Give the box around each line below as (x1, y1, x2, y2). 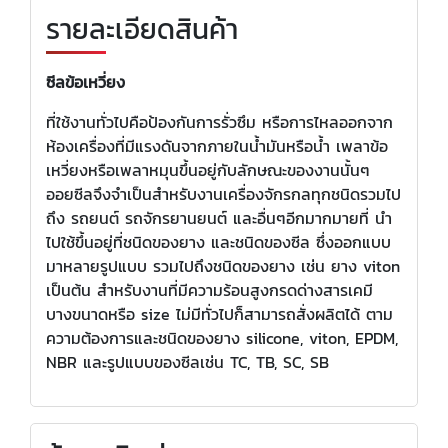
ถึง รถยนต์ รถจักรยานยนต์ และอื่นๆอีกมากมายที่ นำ (46, 205, 392, 230)
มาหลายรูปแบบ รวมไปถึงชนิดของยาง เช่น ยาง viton (46, 253, 400, 278)
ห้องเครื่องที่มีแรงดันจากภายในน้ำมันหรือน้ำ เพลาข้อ (46, 133, 388, 158)
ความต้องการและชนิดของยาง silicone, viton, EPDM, (46, 325, 398, 350)
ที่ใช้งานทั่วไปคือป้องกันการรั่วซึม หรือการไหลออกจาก (46, 109, 393, 134)
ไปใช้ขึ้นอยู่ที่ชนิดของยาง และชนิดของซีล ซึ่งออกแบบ (46, 229, 391, 254)
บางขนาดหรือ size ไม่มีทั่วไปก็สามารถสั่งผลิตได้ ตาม (46, 301, 393, 326)
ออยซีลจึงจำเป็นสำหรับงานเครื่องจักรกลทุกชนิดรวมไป (46, 181, 401, 206)
